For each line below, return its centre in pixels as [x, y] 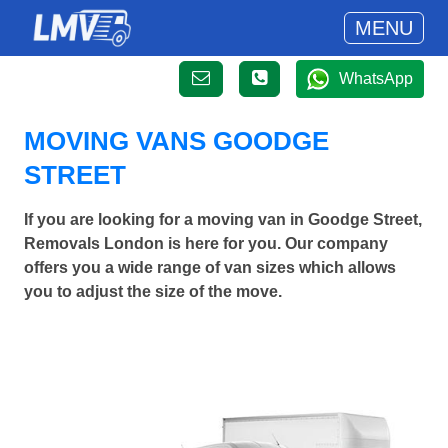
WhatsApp [376, 78]
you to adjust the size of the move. [153, 291]
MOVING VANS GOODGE [176, 141]
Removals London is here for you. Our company [206, 243]
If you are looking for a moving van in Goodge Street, [223, 219]
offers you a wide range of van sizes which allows [210, 267]
